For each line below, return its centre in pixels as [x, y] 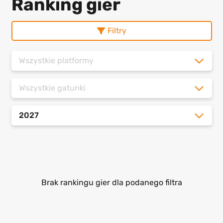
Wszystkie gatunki [52, 88]
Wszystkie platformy [56, 61]
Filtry [117, 31]
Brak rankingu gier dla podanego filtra [111, 183]
